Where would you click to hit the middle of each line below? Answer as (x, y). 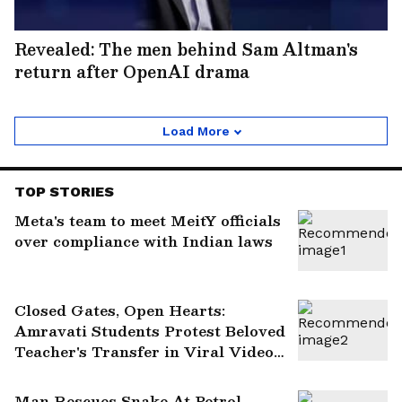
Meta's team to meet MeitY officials (148, 220)
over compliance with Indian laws (144, 240)
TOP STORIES (64, 191)
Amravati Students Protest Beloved (150, 330)
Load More (196, 131)
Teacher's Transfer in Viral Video (144, 351)
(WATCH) (52, 371)
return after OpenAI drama (132, 71)
